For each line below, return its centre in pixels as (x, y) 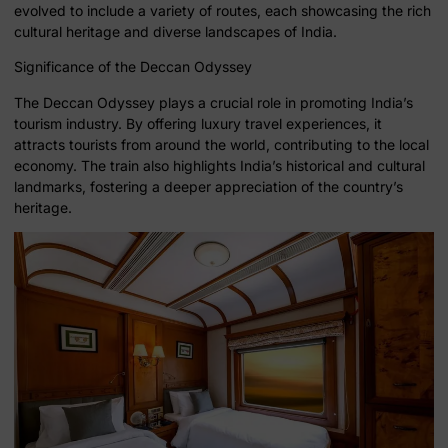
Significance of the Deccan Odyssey (133, 67)
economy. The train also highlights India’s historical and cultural (219, 165)
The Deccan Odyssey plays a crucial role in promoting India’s (213, 102)
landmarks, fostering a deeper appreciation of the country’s (208, 186)
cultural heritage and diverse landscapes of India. (175, 31)
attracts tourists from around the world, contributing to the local (221, 144)
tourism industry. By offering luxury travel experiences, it (198, 123)
